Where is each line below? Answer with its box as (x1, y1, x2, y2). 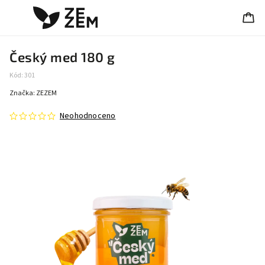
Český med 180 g (9, 49, 115, 65)
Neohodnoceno (60, 110, 116, 122)
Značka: (9, 88, 36, 98)
